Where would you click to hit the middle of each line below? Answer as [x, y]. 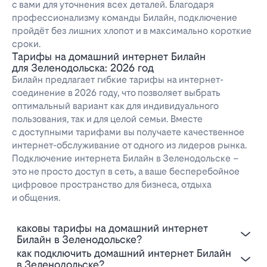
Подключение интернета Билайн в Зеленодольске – [125, 159]
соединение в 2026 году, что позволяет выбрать [116, 93]
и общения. [36, 198]
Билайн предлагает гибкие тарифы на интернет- [118, 80]
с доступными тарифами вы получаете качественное [128, 132]
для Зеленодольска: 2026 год [83, 68]
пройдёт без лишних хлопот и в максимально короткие [132, 31]
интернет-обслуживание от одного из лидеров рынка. [129, 145]
